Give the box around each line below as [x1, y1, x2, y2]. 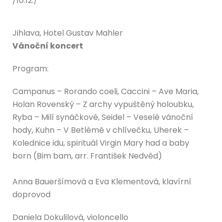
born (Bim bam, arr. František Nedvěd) [12, 150, 162, 162]
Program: [12, 62, 49, 74]
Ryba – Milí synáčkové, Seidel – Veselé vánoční [12, 111, 193, 123]
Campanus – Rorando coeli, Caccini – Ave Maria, [12, 85, 199, 97]
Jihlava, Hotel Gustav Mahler [12, 27, 123, 39]
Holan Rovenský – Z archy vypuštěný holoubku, [12, 98, 194, 110]
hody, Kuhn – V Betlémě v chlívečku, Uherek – [12, 124, 189, 136]
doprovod [12, 188, 51, 200]
